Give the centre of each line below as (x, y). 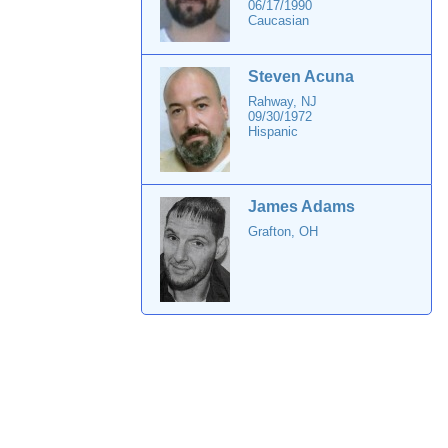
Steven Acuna (301, 76)
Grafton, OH (283, 231)
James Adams (301, 206)
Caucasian (278, 20)
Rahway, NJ (282, 101)
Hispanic (273, 131)
